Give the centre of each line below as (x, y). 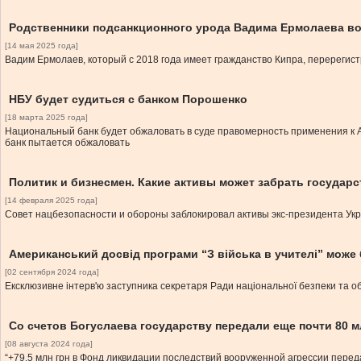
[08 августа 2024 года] (49, 344)
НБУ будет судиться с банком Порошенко (128, 99)
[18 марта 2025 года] (46, 117)
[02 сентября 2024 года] (52, 272)
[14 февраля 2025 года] (51, 200)
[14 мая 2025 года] (41, 46)
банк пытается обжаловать (67, 143)
